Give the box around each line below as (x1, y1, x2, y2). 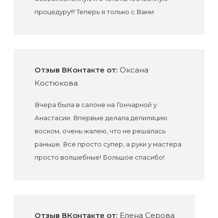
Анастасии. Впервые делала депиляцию (34, 113, 167, 122)
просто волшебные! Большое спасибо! (34, 153, 164, 161)
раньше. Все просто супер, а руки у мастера (34, 140, 182, 148)
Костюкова (34, 78, 78, 88)
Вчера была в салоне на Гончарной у (34, 100, 157, 109)
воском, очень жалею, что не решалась (34, 127, 165, 135)
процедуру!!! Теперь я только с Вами (34, 7, 154, 16)
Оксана (117, 65, 148, 74)
